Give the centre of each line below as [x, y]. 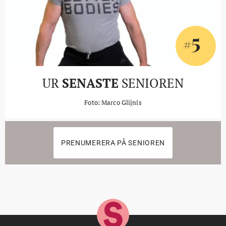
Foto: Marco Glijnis [113, 102]
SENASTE [90, 83]
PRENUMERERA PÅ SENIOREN [113, 143]
